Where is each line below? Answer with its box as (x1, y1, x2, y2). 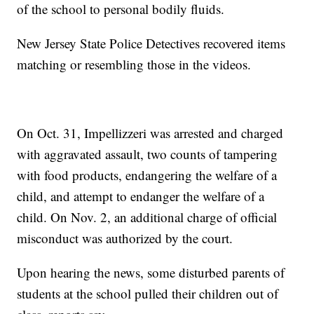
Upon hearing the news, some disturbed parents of (17, 264, 285, 282)
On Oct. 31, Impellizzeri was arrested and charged (17, 124, 284, 142)
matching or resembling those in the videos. (17, 55, 252, 74)
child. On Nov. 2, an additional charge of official (17, 208, 278, 226)
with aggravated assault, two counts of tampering (17, 145, 278, 163)
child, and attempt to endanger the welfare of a (17, 187, 265, 205)
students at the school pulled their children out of (17, 285, 279, 303)
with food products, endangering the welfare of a (17, 166, 278, 184)
